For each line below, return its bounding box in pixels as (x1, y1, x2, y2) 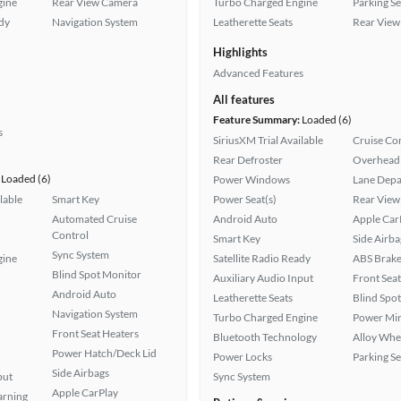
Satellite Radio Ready (213, 252, 311, 265)
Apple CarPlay (52, 386, 118, 399)
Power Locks (213, 350, 272, 363)
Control (52, 228, 89, 242)
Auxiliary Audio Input (213, 271, 313, 285)
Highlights (213, 45, 268, 59)
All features (213, 92, 275, 107)
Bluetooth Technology (213, 330, 317, 344)
